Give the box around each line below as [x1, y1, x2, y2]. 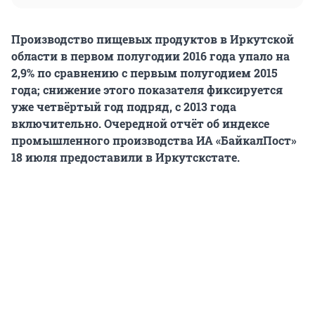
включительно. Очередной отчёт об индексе [11, 116, 269, 131]
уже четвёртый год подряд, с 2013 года [11, 99, 236, 115]
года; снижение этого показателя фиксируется [11, 82, 283, 98]
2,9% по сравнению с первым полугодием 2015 [11, 65, 278, 81]
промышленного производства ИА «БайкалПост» [11, 133, 297, 148]
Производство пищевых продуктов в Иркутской [11, 32, 294, 47]
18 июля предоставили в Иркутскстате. [11, 150, 240, 165]
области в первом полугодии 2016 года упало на [11, 49, 290, 64]
